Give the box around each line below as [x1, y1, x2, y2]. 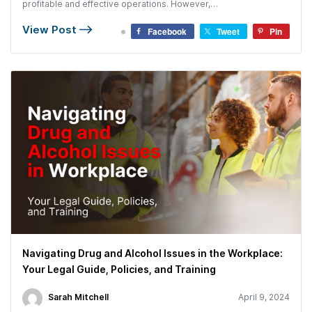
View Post [22, 23, 79, 36]
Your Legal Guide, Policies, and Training [22, 263, 216, 275]
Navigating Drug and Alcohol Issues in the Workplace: [22, 247, 283, 259]
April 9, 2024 [238, 292, 290, 302]
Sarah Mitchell [48, 292, 109, 302]
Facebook [148, 25, 187, 38]
